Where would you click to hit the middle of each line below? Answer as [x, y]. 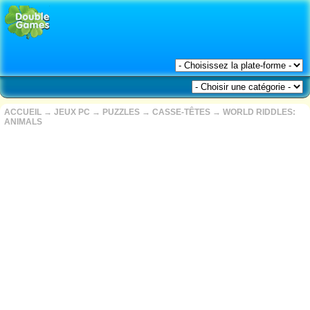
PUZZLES [121, 112]
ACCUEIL [23, 112]
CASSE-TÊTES [181, 112]
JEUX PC [72, 112]
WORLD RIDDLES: [259, 112]
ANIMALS [23, 122]
